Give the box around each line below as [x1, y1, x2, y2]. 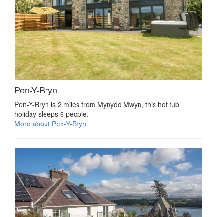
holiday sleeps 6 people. [15, 109, 89, 119]
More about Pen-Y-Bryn [15, 119, 86, 129]
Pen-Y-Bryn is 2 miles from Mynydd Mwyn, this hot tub [15, 99, 179, 109]
